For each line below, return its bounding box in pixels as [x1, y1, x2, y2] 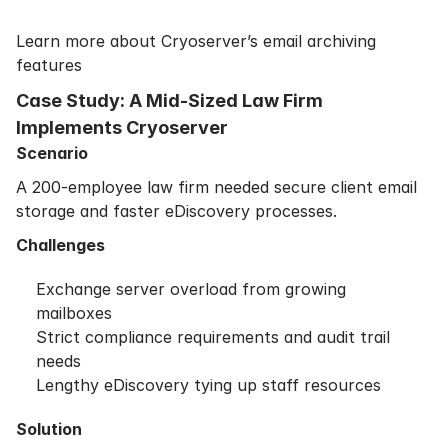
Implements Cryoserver [16, 117, 228, 138]
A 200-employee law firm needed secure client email [16, 177, 417, 197]
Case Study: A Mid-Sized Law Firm [16, 90, 323, 111]
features [16, 55, 82, 75]
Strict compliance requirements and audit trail [36, 327, 390, 347]
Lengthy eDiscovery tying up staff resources [36, 375, 381, 395]
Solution [16, 419, 82, 439]
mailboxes [36, 303, 112, 323]
